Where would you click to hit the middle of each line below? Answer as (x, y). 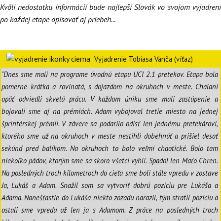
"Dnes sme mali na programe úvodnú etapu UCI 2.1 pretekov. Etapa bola (110, 74)
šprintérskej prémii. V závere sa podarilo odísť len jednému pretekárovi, (110, 123)
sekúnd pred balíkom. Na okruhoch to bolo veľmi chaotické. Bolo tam (110, 148)
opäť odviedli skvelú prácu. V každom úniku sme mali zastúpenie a (110, 99)
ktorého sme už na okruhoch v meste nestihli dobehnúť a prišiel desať (110, 136)
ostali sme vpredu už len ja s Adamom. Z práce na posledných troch (110, 210)
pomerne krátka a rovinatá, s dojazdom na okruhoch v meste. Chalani (110, 86)
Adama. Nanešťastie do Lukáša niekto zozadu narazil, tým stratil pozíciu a (110, 197)
